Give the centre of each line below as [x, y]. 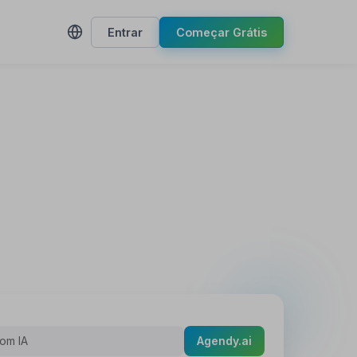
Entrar [125, 32]
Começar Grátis [221, 32]
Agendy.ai [224, 346]
